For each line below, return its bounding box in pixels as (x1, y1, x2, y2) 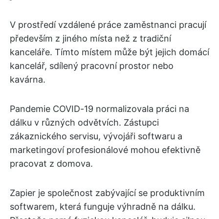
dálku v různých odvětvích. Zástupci (10, 117, 159, 128)
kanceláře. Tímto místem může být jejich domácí (10, 47, 209, 57)
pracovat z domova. (10, 158, 93, 169)
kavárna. (10, 74, 45, 85)
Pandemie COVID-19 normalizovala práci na (10, 104, 189, 114)
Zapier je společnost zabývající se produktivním (10, 188, 205, 198)
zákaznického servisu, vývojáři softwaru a (10, 131, 182, 141)
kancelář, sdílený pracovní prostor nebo (10, 61, 174, 71)
